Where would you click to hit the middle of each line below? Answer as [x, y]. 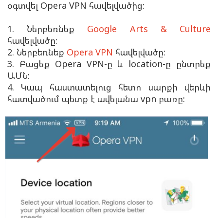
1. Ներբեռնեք [47, 29]
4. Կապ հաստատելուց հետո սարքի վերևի [109, 87]
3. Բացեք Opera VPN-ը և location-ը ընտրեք [109, 64]
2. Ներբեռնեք [37, 52]
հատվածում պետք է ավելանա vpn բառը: [96, 99]
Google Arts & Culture [149, 29]
